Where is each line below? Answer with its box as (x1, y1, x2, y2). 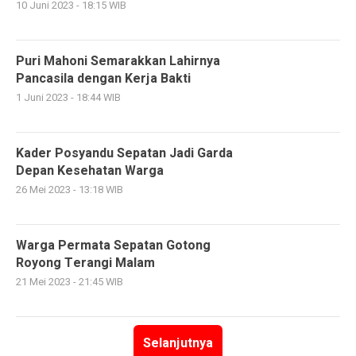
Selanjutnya (143, 334, 213, 353)
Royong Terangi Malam (16, 253, 155, 273)
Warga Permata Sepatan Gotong (16, 236, 211, 255)
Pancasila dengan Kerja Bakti (16, 69, 191, 88)
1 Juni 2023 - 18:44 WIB (16, 91, 121, 105)
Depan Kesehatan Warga (16, 161, 164, 180)
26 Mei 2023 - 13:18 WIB (16, 183, 123, 197)
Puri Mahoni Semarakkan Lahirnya (16, 52, 220, 71)
